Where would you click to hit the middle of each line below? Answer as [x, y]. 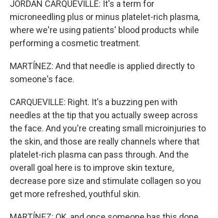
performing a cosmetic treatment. [75, 43]
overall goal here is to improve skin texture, [92, 167]
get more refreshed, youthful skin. [75, 194]
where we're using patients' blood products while [104, 30]
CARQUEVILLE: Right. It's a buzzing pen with [94, 102]
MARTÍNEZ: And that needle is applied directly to [102, 66]
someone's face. [42, 79]
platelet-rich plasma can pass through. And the [99, 154]
